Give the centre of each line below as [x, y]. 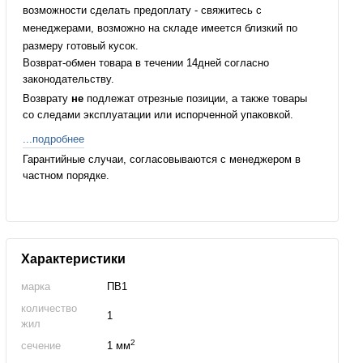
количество [49, 308]
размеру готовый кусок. [81, 46]
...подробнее [54, 139]
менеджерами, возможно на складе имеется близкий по [160, 28]
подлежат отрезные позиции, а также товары [196, 98]
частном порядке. [66, 175]
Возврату [47, 98]
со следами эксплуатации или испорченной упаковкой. [160, 115]
